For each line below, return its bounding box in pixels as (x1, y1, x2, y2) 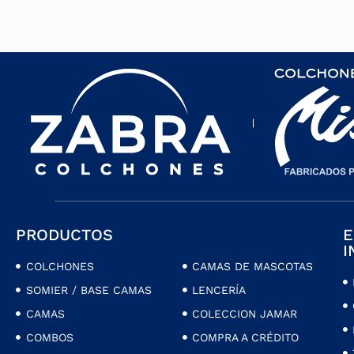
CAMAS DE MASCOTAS (192, 259, 313, 273)
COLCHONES (25, 259, 94, 273)
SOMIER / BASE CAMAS (25, 283, 152, 296)
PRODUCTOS (16, 224, 113, 244)
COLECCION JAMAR (192, 307, 297, 320)
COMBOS (25, 330, 73, 344)
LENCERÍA (192, 283, 246, 296)
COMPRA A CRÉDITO (192, 330, 299, 344)
